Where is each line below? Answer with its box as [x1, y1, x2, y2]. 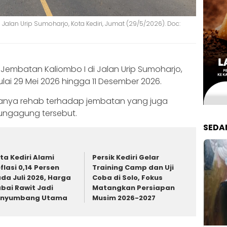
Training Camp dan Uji [92, 163, 174, 173]
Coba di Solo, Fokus [92, 173, 163, 183]
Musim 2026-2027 [92, 193, 156, 203]
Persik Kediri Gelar [92, 153, 160, 163]
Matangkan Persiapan [92, 183, 175, 193]
